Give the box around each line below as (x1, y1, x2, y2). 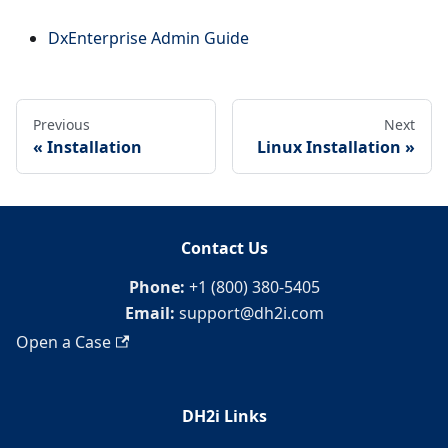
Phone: (128, 276, 185, 298)
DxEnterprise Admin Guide (48, 26, 249, 49)
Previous (33, 114, 90, 134)
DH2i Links (181, 405, 267, 427)
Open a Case (16, 331, 111, 353)
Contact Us (180, 237, 268, 259)
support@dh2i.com (174, 302, 324, 324)
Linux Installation (257, 135, 401, 158)
